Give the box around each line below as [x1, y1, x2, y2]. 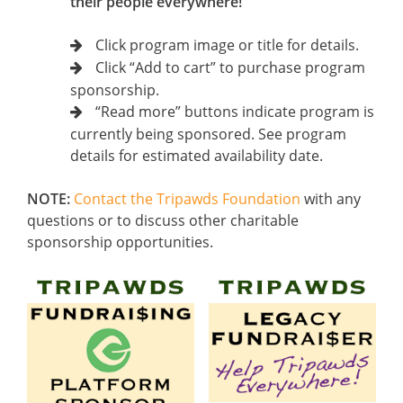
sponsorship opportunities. [27, 232, 213, 252]
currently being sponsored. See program [70, 124, 346, 144]
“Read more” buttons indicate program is [95, 102, 374, 121]
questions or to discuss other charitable [27, 210, 299, 230]
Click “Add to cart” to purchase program [95, 58, 365, 77]
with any [300, 189, 361, 209]
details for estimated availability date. [70, 146, 323, 166]
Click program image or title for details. [95, 35, 359, 55]
